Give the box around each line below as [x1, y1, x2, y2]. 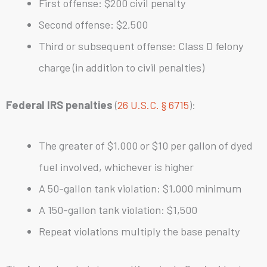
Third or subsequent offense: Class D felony [38, 39, 243, 52]
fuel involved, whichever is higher [38, 160, 194, 174]
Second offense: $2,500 [38, 17, 148, 31]
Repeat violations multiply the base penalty [38, 225, 240, 238]
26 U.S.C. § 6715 [117, 98, 189, 112]
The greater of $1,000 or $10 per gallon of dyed [38, 139, 253, 153]
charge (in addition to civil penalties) [38, 60, 204, 74]
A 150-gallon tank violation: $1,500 [38, 203, 197, 217]
